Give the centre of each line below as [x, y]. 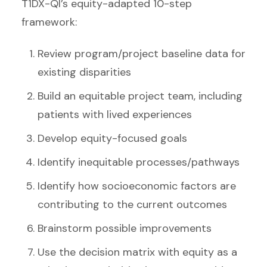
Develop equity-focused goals [112, 139]
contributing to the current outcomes [132, 205]
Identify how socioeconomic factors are [137, 186]
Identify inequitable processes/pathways [139, 162]
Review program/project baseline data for [142, 54]
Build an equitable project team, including [140, 96]
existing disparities [84, 72]
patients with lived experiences [115, 115]
